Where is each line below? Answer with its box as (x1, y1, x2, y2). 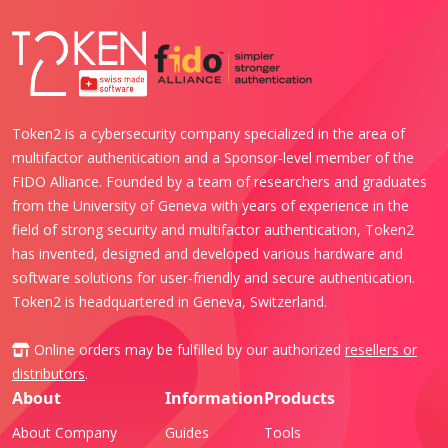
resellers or (345, 339, 417, 359)
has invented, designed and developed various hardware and (12, 243, 403, 263)
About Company (12, 422, 117, 442)
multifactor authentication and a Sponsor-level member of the (12, 147, 414, 167)
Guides (165, 422, 209, 442)
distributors (12, 363, 85, 383)
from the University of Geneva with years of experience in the (12, 195, 409, 215)
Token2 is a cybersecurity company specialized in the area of (12, 123, 405, 143)
